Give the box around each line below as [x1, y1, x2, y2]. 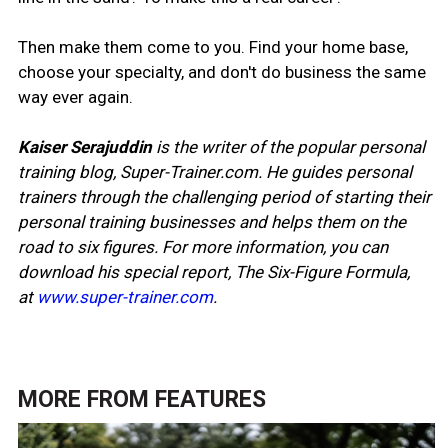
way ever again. [17, 86, 133, 107]
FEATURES [154, 385, 266, 413]
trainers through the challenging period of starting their [17, 186, 431, 207]
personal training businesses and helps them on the [17, 211, 406, 232]
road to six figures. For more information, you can [17, 236, 388, 257]
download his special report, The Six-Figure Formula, [17, 261, 410, 282]
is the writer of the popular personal [151, 136, 425, 157]
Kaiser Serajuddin [17, 136, 152, 157]
